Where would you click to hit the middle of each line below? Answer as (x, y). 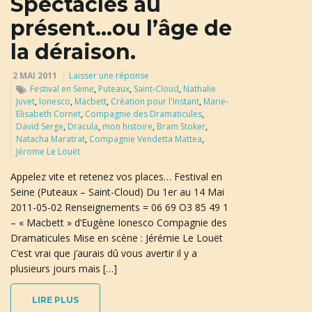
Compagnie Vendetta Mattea (146, 139)
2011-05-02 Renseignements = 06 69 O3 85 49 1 (119, 207)
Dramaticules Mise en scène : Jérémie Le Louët (117, 237)
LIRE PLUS (55, 299)
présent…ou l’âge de (121, 28)
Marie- (216, 101)
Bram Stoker (181, 126)
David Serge (40, 126)
